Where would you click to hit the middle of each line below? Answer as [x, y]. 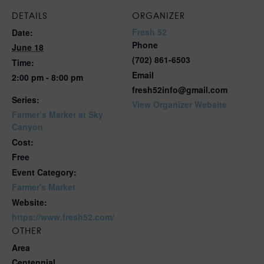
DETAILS [30, 16]
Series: [26, 100]
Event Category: [44, 172]
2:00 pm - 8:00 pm [47, 77]
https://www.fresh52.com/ [63, 217]
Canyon [27, 127]
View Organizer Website [179, 105]
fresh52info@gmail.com [180, 90]
